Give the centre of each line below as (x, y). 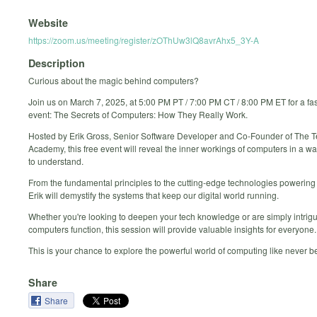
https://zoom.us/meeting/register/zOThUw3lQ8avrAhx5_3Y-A (144, 40)
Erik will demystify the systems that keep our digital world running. (154, 195)
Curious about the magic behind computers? (114, 81)
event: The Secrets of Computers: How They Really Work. (138, 115)
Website (48, 22)
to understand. (56, 161)
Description (57, 63)
